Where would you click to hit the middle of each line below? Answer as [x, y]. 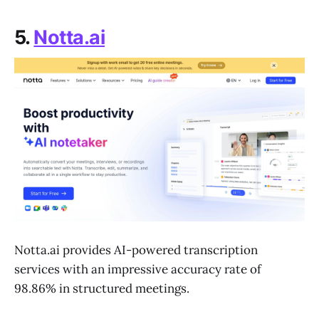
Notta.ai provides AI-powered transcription [136, 250]
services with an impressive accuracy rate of [138, 269]
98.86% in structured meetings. [102, 288]
